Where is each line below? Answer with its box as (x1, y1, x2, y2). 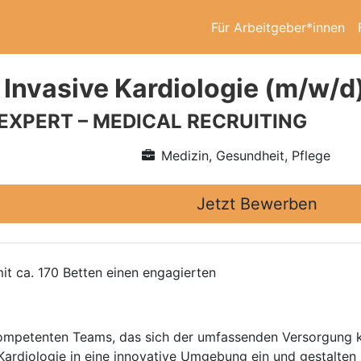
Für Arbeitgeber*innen (211, 19, 345, 35)
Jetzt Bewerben (197, 194, 317, 214)
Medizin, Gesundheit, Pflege (160, 147, 330, 164)
